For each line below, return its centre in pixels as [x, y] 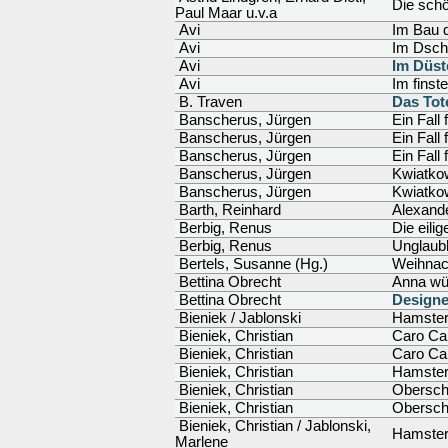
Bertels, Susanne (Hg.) [251, 264]
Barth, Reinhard [228, 210]
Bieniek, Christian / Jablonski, [273, 426]
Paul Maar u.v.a [226, 13]
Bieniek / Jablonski [238, 318]
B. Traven [208, 102]
